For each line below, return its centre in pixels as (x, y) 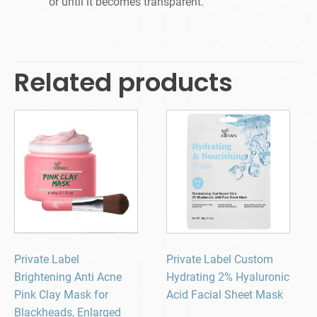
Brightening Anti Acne (68, 277)
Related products (123, 83)
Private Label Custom (220, 260)
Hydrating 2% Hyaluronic (228, 277)
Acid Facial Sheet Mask (225, 295)
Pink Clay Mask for (61, 295)
